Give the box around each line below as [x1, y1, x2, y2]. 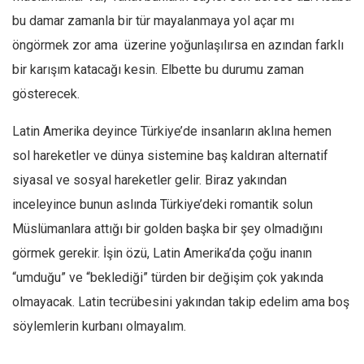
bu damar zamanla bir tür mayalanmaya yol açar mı [12, 13, 294, 29]
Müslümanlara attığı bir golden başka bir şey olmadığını [12, 221, 323, 237]
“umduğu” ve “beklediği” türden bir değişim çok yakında [12, 270, 323, 286]
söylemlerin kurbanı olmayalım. [12, 318, 186, 335]
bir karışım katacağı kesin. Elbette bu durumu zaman [12, 62, 304, 78]
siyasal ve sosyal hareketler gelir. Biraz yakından [12, 172, 287, 188]
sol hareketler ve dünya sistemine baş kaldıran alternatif [12, 148, 328, 164]
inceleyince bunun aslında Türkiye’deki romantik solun [12, 197, 313, 213]
